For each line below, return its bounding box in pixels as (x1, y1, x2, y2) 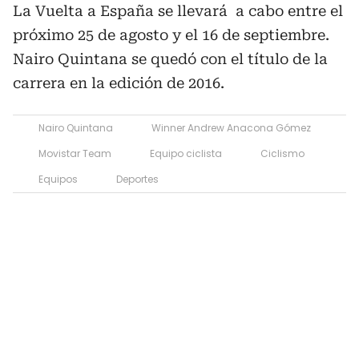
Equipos (38, 171, 78, 186)
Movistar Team (38, 146, 111, 160)
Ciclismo (260, 146, 305, 160)
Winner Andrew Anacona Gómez (151, 120, 311, 135)
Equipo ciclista (150, 146, 222, 160)
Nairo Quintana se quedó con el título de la (13, 50, 328, 67)
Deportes (116, 171, 159, 186)
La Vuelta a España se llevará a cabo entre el (13, 2, 343, 19)
